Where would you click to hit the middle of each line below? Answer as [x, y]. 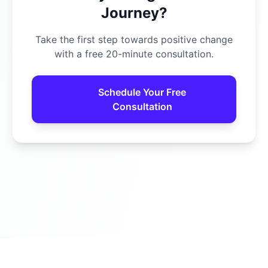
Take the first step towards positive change [134, 39]
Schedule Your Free [142, 92]
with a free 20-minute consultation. [134, 54]
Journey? [134, 13]
